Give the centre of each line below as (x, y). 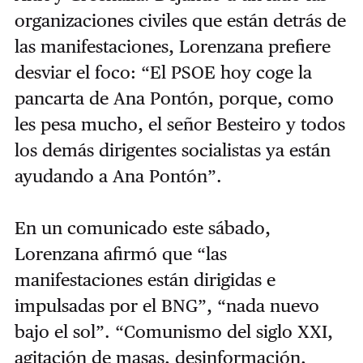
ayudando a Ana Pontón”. (118, 176)
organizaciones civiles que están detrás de (180, 21)
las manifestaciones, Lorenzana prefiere (172, 47)
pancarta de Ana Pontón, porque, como (174, 98)
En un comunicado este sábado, (142, 228)
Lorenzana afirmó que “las (120, 254)
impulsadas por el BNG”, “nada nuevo (167, 306)
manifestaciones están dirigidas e (145, 280)
